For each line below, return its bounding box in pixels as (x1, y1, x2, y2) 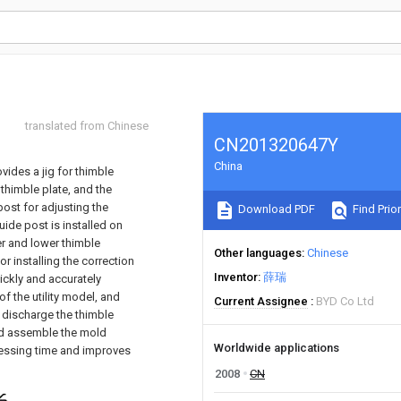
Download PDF (235, 202, 315, 217)
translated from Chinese (25, 119, 149, 132)
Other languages (214, 246, 302, 260)
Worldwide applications (214, 341, 339, 354)
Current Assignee (214, 294, 308, 308)
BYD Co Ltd (316, 294, 374, 308)
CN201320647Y (214, 134, 338, 156)
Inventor (214, 270, 258, 284)
